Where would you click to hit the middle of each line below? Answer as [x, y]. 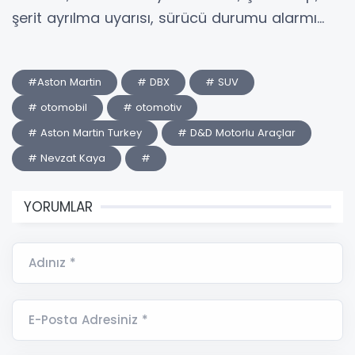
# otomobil [57, 108]
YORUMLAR [58, 207]
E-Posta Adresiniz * [88, 320]
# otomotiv [152, 108]
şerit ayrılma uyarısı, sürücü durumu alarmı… [168, 18]
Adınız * [52, 263]
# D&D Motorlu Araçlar [237, 133]
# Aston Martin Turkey [85, 133]
